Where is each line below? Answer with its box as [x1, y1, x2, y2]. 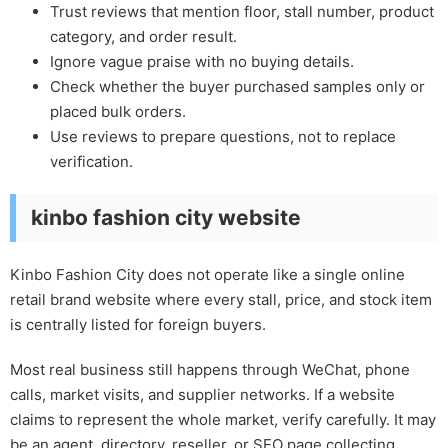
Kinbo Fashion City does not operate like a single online [10, 265, 405, 285]
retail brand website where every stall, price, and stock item [10, 290, 432, 310]
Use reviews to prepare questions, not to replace [50, 127, 396, 147]
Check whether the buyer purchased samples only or [50, 77, 425, 97]
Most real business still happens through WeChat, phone [10, 360, 410, 380]
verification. [50, 152, 133, 172]
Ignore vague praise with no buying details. [50, 52, 354, 72]
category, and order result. [50, 27, 237, 47]
